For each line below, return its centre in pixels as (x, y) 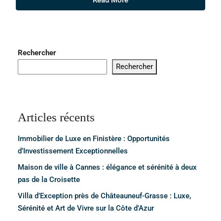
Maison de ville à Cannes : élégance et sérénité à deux (107, 167)
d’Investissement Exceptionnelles (73, 151)
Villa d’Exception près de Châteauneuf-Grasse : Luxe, (104, 196)
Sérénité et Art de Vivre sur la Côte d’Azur (86, 208)
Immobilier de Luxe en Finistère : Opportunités (94, 139)
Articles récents (56, 117)
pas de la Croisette (49, 180)
